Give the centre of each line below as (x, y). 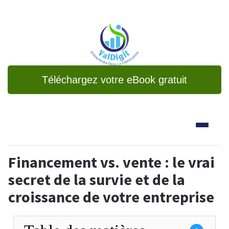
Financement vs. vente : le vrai (111, 162)
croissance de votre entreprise (111, 197)
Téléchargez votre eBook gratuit (114, 80)
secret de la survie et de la (97, 180)
